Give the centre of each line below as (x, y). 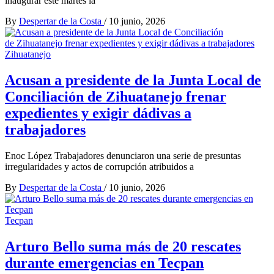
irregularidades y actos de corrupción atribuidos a (99, 166)
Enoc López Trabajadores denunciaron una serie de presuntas (123, 155)
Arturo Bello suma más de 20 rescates (123, 246)
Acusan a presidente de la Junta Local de (133, 80)
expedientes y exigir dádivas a (98, 113)
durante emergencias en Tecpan (104, 263)
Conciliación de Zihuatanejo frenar (116, 96)
